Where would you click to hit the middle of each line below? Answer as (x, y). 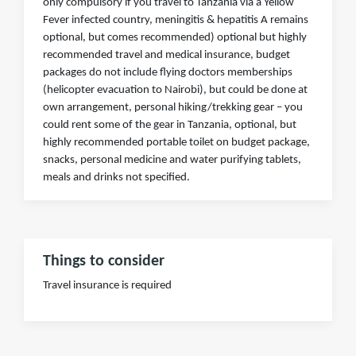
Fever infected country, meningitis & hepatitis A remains (176, 21)
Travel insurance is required (107, 286)
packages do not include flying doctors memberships (168, 73)
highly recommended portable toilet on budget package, (176, 143)
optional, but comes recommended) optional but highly (175, 38)
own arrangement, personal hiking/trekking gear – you (173, 108)
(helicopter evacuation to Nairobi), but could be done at (175, 91)
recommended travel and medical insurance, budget (166, 56)
